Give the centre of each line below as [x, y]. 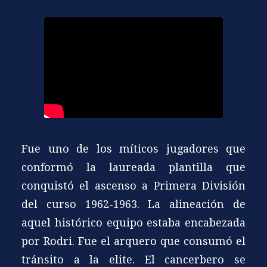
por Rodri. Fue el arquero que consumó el [133, 241]
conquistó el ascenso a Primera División [133, 186]
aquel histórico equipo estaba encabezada [133, 223]
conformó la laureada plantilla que [133, 167]
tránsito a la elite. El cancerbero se [133, 260]
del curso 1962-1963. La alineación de [133, 204]
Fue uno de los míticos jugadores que [133, 149]
